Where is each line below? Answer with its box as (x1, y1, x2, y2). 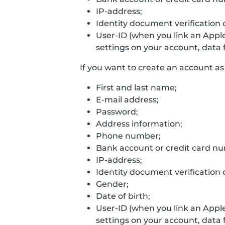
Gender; (96, 179, 129, 189)
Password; (96, 107, 138, 117)
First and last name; (96, 83, 177, 92)
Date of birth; (96, 191, 150, 201)
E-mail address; (96, 95, 159, 104)
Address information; (96, 119, 182, 129)
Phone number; (96, 131, 161, 141)
